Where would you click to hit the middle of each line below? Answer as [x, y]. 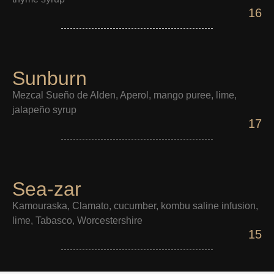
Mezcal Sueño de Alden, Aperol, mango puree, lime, [124, 95]
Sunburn [50, 78]
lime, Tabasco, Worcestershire [77, 220]
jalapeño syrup [44, 110]
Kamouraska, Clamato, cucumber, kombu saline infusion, [135, 206]
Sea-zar [47, 189]
